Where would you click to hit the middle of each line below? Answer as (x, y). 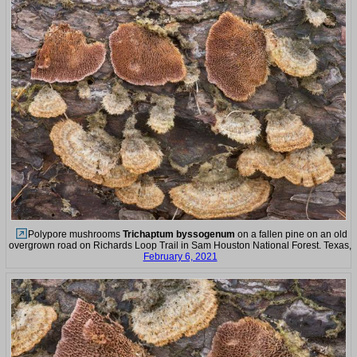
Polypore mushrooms (75, 234)
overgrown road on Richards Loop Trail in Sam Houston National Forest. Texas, (180, 245)
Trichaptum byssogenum (179, 234)
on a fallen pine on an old (291, 234)
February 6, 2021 (180, 256)
